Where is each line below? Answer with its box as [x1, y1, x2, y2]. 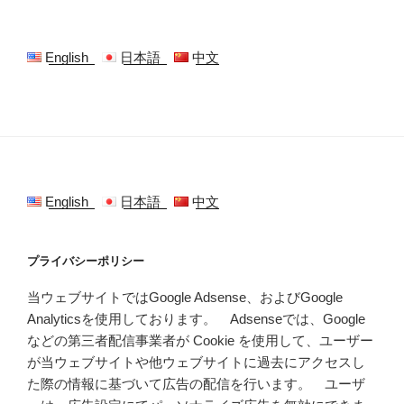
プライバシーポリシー [27, 253, 144, 268]
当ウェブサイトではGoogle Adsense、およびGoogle [27, 289, 343, 306]
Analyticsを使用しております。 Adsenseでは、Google [27, 311, 365, 327]
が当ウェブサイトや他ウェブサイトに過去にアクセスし [27, 354, 365, 371]
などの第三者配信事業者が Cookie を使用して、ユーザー [27, 333, 373, 349]
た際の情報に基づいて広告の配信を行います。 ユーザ [27, 376, 365, 392]
